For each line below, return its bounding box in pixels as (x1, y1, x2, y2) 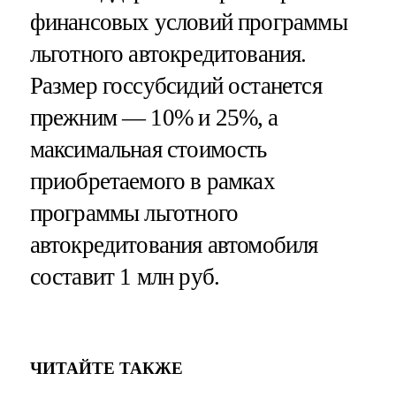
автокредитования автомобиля (29, 231, 318, 258)
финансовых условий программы (29, 8, 347, 35)
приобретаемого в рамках (29, 167, 275, 194)
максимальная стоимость (29, 135, 267, 163)
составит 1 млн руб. (29, 263, 220, 290)
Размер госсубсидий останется (29, 72, 322, 99)
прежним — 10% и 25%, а (29, 103, 278, 131)
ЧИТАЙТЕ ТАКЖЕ (29, 359, 183, 378)
